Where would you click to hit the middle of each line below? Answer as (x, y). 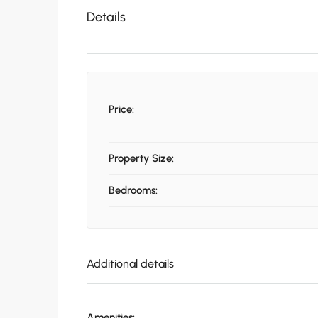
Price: (121, 110)
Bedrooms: (133, 191)
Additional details (130, 264)
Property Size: (141, 159)
